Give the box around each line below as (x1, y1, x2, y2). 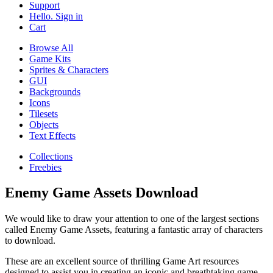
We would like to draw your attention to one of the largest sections (5, 213, 259, 224)
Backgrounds (29, 86, 80, 97)
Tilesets (29, 108, 58, 119)
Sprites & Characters (29, 64, 108, 75)
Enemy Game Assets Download (5, 185, 198, 201)
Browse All (29, 42, 73, 53)
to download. (5, 235, 55, 246)
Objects (29, 119, 58, 130)
